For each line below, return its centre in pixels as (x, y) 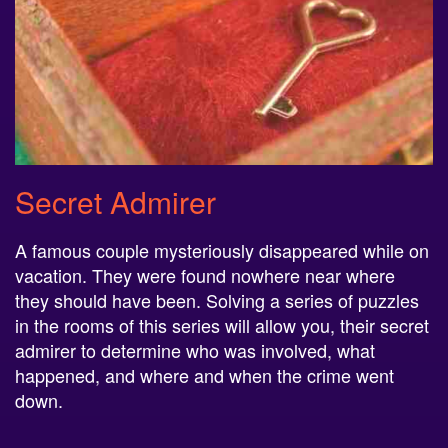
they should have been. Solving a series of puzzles (217, 299)
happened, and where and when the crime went (204, 374)
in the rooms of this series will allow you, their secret (222, 324)
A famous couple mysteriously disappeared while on (222, 249)
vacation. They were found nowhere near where (205, 274)
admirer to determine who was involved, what (195, 349)
